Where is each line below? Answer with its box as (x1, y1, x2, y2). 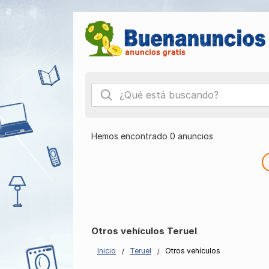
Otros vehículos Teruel (91, 225, 197, 237)
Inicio (97, 246, 116, 255)
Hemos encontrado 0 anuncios (91, 131, 213, 141)
